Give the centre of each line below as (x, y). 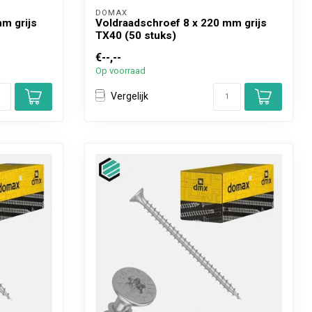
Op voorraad (120, 70)
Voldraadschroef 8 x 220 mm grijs (181, 23)
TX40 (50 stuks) (136, 35)
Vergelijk (130, 96)
